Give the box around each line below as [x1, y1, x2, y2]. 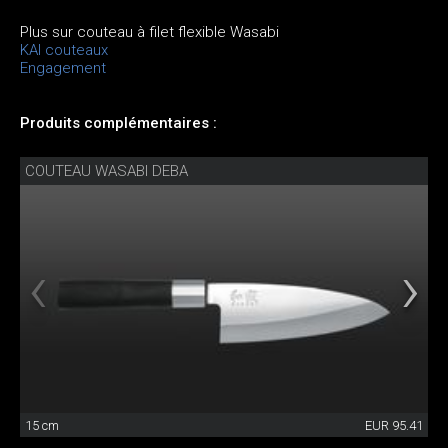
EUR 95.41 [365, 418, 423, 434]
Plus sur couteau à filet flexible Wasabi [20, 22, 279, 41]
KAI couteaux [20, 40, 108, 59]
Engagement [20, 58, 106, 77]
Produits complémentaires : [20, 113, 217, 132]
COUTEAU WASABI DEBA [25, 161, 188, 180]
